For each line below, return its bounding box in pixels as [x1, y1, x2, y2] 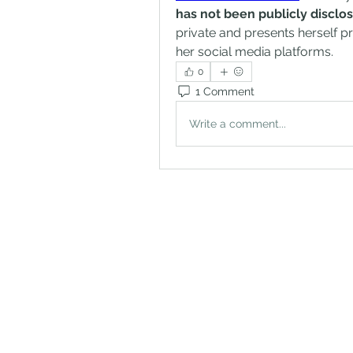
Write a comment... [189, 117, 286, 130]
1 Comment [195, 84, 255, 98]
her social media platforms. [176, 44, 333, 59]
